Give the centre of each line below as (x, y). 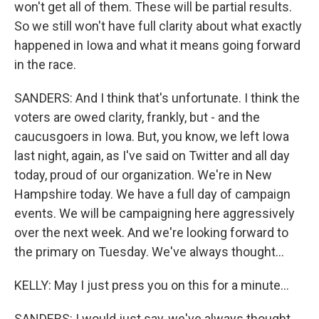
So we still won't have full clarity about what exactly (158, 26)
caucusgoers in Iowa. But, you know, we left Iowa (152, 136)
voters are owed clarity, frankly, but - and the (137, 117)
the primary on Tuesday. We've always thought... (149, 252)
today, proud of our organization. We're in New (143, 175)
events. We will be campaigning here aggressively (155, 213)
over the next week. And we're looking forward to (151, 232)
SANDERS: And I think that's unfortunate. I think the (157, 98)
